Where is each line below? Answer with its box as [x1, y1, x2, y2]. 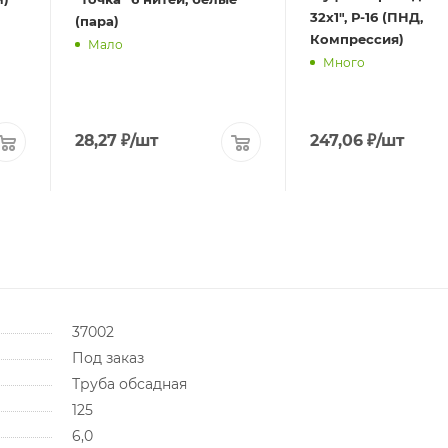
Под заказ [71, 349, 144, 368]
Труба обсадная [71, 375, 187, 394]
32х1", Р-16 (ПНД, [309, 9, 423, 26]
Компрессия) [309, 31, 404, 48]
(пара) [75, 13, 119, 30]
